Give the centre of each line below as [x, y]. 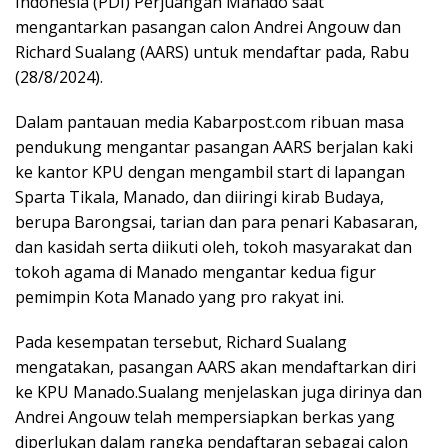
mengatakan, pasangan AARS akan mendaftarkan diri [215, 367]
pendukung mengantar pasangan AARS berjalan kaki [214, 147]
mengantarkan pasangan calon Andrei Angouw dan [208, 27]
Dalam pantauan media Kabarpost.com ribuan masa [209, 122]
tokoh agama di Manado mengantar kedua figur [195, 272]
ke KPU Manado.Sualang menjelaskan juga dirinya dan [218, 392]
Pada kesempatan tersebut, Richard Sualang [181, 342]
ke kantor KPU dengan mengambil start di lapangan [210, 172]
